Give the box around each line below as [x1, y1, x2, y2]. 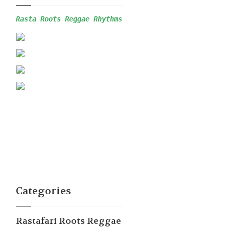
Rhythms [94, 15, 122, 23]
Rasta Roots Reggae [16, 15, 94, 23]
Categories [16, 185, 71, 197]
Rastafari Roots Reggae [16, 215, 121, 226]
